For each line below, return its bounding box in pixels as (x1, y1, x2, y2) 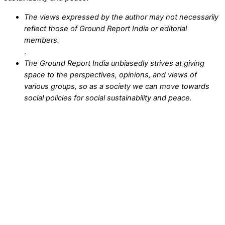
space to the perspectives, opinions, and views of (24, 70, 197, 79)
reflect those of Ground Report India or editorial (24, 24, 187, 33)
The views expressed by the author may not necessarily (24, 12, 218, 22)
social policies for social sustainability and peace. (24, 93, 192, 102)
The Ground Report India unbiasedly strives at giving (24, 58, 204, 68)
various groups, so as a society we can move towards (24, 81, 209, 91)
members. (24, 35, 59, 45)
